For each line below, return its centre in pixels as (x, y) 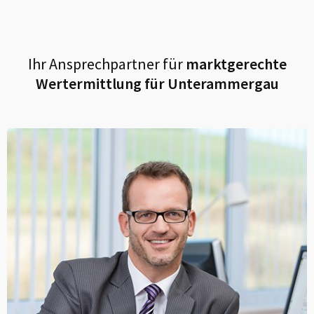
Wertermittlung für (101, 83)
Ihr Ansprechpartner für (105, 64)
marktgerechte (234, 64)
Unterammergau (223, 83)
